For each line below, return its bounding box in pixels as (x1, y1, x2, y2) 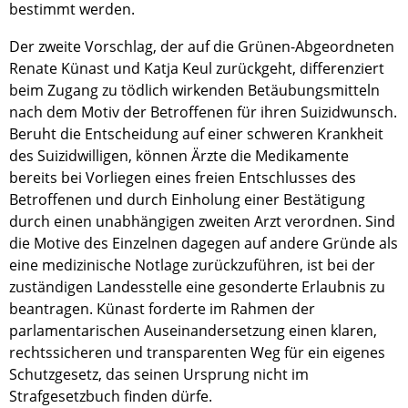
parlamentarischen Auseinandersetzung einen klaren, (9, 321, 377, 341)
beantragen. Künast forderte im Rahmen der (9, 299, 315, 319)
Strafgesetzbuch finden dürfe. (9, 386, 216, 406)
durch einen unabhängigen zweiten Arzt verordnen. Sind (9, 211, 395, 231)
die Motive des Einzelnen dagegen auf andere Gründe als (9, 233, 398, 253)
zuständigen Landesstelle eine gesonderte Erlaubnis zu (9, 277, 385, 297)
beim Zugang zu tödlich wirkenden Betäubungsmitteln (9, 80, 380, 100)
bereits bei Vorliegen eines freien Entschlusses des (9, 168, 356, 188)
